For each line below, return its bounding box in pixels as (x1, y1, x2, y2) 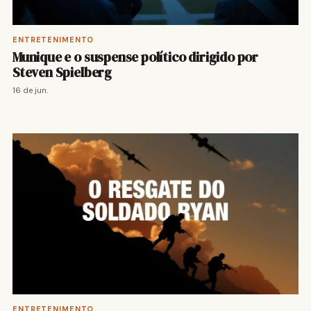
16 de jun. (12, 85, 48, 96)
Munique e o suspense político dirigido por (12, 48, 259, 67)
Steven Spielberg (12, 63, 112, 82)
